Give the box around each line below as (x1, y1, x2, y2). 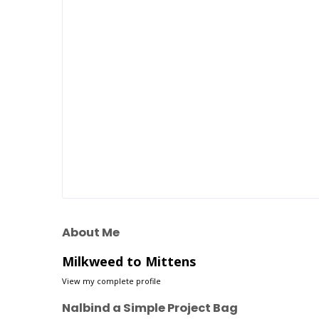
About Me (62, 224, 120, 241)
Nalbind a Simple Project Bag (62, 299, 238, 316)
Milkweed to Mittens (62, 253, 196, 271)
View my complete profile (62, 276, 161, 287)
